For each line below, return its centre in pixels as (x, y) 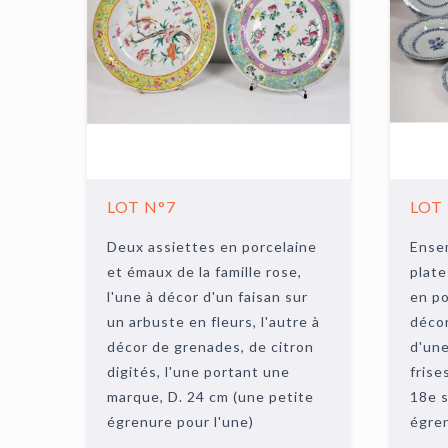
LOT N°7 (142, 206)
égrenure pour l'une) (181, 421)
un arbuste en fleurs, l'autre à (214, 321)
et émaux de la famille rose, (205, 271)
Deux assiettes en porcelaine (212, 246)
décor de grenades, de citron (211, 346)
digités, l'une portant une (199, 371)
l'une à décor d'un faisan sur (208, 296)
